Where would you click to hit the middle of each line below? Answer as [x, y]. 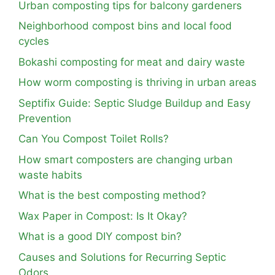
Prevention [45, 118]
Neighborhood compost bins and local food [125, 26]
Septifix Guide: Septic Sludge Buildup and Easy [134, 103]
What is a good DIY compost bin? [100, 237]
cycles [34, 41]
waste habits [50, 175]
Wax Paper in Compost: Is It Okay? [103, 216]
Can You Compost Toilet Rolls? [94, 139]
